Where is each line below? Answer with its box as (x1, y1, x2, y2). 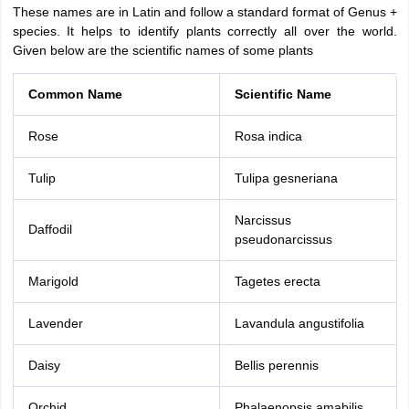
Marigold (27, 274, 79, 288)
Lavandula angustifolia (234, 316, 364, 330)
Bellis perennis (234, 358, 319, 372)
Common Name (27, 87, 122, 101)
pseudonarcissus (234, 232, 332, 246)
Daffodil (27, 222, 72, 236)
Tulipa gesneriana (234, 171, 338, 185)
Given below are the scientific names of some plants (12, 43, 313, 58)
